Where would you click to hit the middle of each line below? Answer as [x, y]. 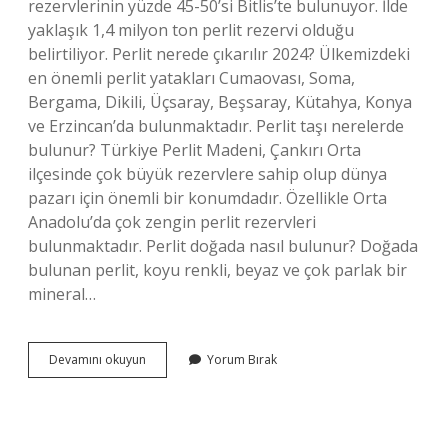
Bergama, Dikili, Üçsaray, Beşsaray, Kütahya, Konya [220, 102]
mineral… [62, 294]
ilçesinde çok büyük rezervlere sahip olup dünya [207, 174]
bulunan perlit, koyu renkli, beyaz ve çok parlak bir [217, 270]
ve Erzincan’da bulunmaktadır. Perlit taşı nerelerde [216, 126]
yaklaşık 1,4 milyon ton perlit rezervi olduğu [191, 30]
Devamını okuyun [97, 359]
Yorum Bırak [242, 359]
